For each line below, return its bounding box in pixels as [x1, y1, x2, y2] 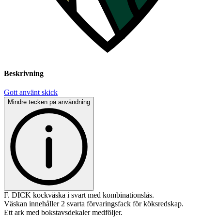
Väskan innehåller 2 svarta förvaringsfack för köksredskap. [4, 200, 184, 208]
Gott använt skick [4, 88, 58, 97]
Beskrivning [4, 69, 44, 78]
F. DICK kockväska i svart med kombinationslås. [4, 191, 154, 200]
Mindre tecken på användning [8, 98, 90, 106]
